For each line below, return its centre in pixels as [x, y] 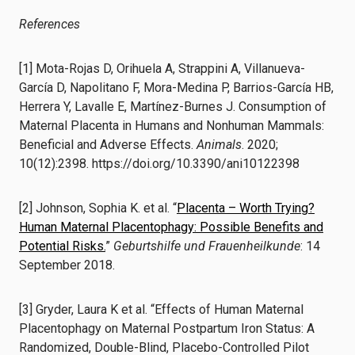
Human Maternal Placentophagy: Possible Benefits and [171, 227]
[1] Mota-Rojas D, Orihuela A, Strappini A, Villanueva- [162, 69]
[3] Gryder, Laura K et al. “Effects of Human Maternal [161, 309]
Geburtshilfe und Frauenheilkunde [207, 246]
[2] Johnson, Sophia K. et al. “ [98, 208]
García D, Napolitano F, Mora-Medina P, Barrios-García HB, [176, 88]
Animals [219, 145]
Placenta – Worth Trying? [246, 208]
